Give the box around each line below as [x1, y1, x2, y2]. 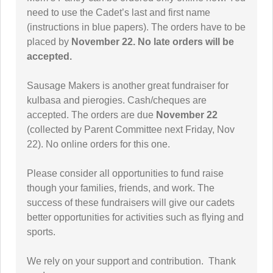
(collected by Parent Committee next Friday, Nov [27, 124, 235, 135]
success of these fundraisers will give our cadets [27, 197, 235, 208]
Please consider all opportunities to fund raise [27, 168, 224, 179]
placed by [27, 37, 71, 47]
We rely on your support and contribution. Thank [27, 256, 236, 266]
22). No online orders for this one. [27, 139, 170, 149]
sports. [27, 227, 55, 237]
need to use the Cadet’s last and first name [27, 7, 210, 18]
